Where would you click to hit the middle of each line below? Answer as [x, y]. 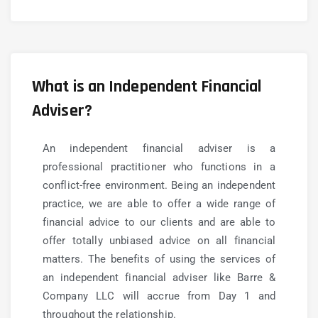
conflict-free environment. [107, 185]
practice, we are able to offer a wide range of [159, 204]
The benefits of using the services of [181, 259]
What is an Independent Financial [147, 87]
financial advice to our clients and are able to [159, 222]
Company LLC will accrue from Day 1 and [159, 296]
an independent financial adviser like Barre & [159, 278]
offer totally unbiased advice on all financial [159, 241]
